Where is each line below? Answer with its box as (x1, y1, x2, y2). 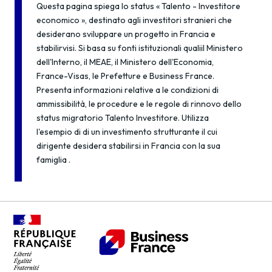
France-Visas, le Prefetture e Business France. (36, 70, 214, 81)
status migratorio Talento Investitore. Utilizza (36, 112, 209, 123)
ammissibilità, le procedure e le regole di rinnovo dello (36, 98, 242, 109)
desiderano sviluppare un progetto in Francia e (36, 29, 216, 39)
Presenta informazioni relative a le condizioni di (36, 84, 219, 95)
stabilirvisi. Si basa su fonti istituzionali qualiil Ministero (36, 42, 243, 53)
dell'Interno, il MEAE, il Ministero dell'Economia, (36, 56, 214, 67)
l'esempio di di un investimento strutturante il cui (36, 126, 217, 137)
